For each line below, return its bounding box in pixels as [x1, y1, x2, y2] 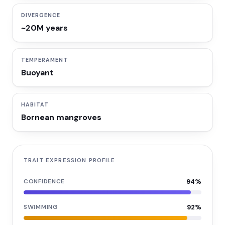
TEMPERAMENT [21, 57, 68, 63]
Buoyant [21, 67, 54, 78]
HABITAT [21, 101, 49, 108]
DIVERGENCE [21, 12, 61, 19]
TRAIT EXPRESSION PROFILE [24, 157, 116, 164]
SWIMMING [24, 203, 58, 211]
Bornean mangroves [21, 112, 101, 123]
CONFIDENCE [24, 177, 65, 185]
